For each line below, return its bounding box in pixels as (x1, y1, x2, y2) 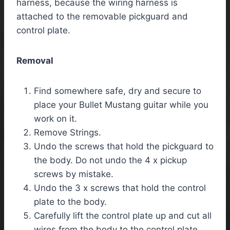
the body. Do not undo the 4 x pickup (34, 155, 187, 165)
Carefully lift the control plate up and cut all (34, 210, 212, 221)
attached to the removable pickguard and (16, 11, 188, 22)
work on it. (34, 113, 77, 124)
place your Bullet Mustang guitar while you (34, 99, 208, 110)
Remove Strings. (34, 127, 101, 138)
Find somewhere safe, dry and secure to (34, 85, 201, 96)
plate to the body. (34, 196, 107, 207)
